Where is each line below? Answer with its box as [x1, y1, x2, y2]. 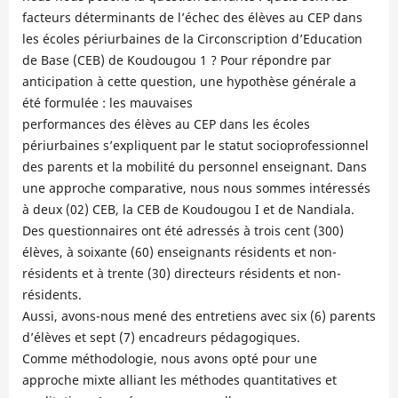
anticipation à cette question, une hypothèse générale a [21, 73, 356, 91]
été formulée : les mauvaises [21, 94, 193, 112]
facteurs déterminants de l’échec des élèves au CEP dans [21, 9, 362, 27]
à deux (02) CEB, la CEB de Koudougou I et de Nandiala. [21, 201, 354, 219]
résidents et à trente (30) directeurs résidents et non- [21, 265, 341, 283]
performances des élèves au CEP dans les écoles [21, 115, 310, 133]
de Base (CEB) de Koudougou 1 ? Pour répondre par [21, 52, 331, 69]
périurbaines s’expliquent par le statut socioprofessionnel [21, 137, 369, 155]
